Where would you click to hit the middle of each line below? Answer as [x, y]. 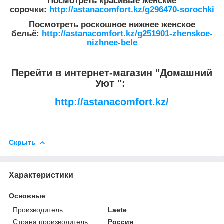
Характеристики [41, 175]
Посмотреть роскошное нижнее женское [112, 24]
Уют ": [112, 84]
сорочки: [29, 10]
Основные [27, 196]
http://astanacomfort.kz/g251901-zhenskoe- [127, 33]
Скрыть [22, 142]
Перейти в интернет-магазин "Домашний [112, 73]
